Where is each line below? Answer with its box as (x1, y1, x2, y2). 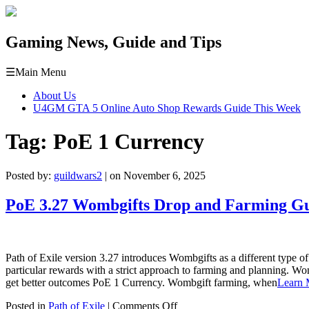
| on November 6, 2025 (102, 169, 206, 181)
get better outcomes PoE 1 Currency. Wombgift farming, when (6, 276, 277, 288)
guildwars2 (54, 169, 102, 181)
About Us (33, 89, 76, 101)
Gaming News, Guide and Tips (6, 32, 221, 51)
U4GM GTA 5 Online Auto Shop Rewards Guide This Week (33, 101, 301, 114)
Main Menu (15, 66, 66, 78)
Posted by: (6, 169, 54, 181)
